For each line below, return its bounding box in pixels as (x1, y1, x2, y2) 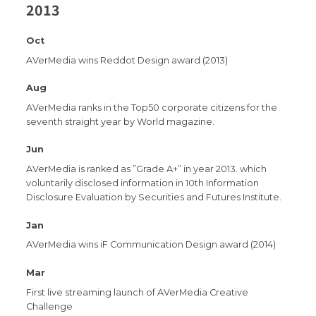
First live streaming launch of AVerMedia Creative (26, 286, 249, 298)
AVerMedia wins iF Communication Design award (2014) (26, 239, 276, 250)
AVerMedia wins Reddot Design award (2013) (26, 54, 229, 66)
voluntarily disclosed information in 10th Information (26, 178, 260, 189)
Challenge (26, 300, 73, 312)
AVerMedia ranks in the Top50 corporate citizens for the (26, 102, 278, 113)
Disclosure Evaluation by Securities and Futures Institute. (26, 192, 282, 203)
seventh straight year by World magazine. (26, 116, 215, 127)
